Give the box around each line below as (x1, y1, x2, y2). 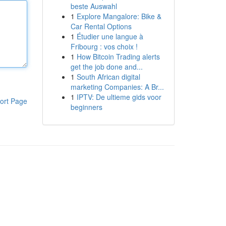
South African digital (76, 72, 140, 82)
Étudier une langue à (76, 31, 143, 41)
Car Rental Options (70, 21, 132, 31)
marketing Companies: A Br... (70, 82, 164, 92)
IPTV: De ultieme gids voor (76, 92, 161, 102)
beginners (70, 102, 102, 112)
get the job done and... (70, 62, 143, 72)
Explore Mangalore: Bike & (76, 11, 161, 21)
